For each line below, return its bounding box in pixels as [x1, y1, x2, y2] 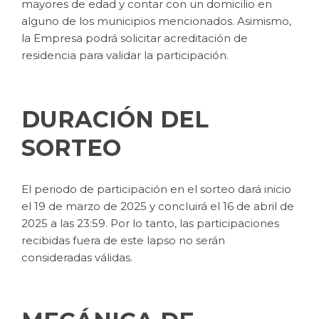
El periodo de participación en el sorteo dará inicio [21, 182, 291, 196]
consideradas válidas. [21, 250, 132, 264]
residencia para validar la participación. [21, 48, 229, 63]
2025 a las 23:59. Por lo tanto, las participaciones [21, 216, 279, 230]
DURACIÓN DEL [21, 105, 209, 133]
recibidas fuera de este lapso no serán [21, 233, 225, 247]
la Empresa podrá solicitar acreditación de [21, 31, 248, 46]
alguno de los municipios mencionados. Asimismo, [21, 14, 291, 28]
